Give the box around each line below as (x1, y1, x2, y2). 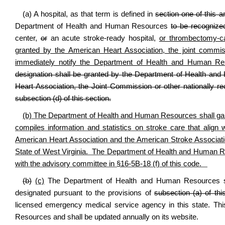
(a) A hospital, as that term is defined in (23, 10, 156, 18)
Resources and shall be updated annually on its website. (15, 213, 198, 221)
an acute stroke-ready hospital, (47, 34, 159, 42)
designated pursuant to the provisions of (15, 189, 154, 197)
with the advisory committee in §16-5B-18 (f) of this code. (15, 160, 207, 168)
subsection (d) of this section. (15, 94, 111, 102)
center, (15, 34, 41, 42)
